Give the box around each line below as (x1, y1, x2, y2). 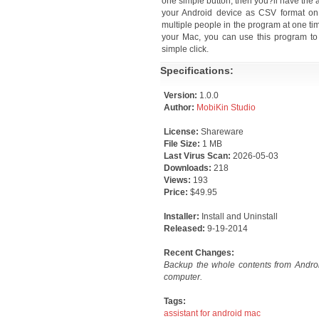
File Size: (164, 139, 202, 149)
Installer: (164, 211, 202, 221)
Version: (164, 90, 197, 100)
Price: (164, 187, 188, 197)
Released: (164, 224, 207, 234)
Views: (164, 175, 193, 185)
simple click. (162, 44, 209, 54)
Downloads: (164, 163, 214, 173)
